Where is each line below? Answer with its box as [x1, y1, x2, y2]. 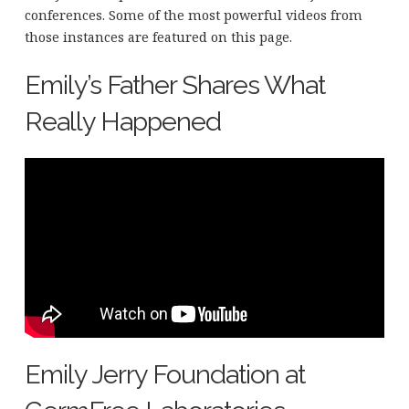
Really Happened [24, 106, 221, 138]
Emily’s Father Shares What [24, 69, 325, 101]
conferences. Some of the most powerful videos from [24, 6, 362, 25]
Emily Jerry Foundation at [24, 359, 305, 391]
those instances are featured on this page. [24, 28, 292, 47]
